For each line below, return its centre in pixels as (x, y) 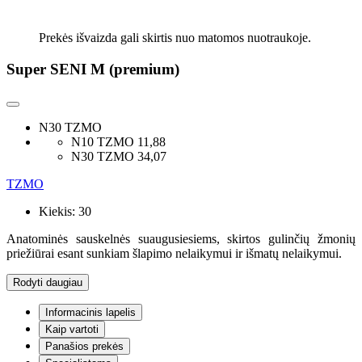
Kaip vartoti (72, 330)
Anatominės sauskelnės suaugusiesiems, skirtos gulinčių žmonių (181, 239)
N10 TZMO (104, 142)
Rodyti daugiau (48, 283)
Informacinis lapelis (90, 313)
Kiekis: (59, 212)
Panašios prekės (84, 347)
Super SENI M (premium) (93, 69)
